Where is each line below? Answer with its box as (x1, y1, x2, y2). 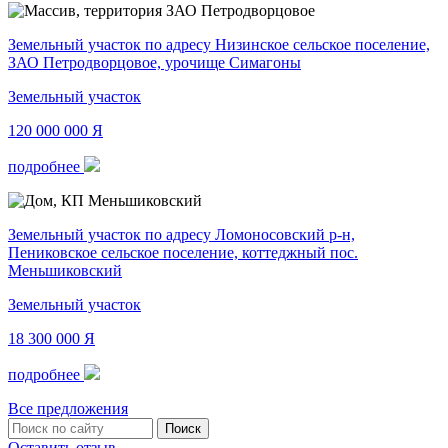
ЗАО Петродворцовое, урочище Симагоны (8, 53, 301, 71)
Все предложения (8, 399, 128, 417)
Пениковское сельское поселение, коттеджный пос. (8, 243, 358, 261)
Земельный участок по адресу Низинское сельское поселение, (8, 35, 430, 53)
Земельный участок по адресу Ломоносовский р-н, (8, 225, 355, 243)
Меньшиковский (8, 261, 122, 279)
